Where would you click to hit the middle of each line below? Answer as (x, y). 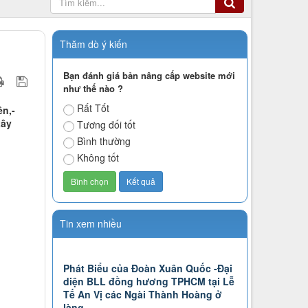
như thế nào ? (93, 89)
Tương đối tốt (106, 125)
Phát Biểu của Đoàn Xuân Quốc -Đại (147, 268)
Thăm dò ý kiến (93, 44)
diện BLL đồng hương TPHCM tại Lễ (148, 282)
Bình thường (103, 141)
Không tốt (98, 158)
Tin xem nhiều (90, 224)
